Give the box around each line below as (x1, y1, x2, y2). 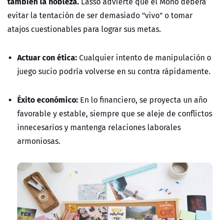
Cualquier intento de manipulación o (79, 52, 211, 64)
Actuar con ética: (17, 51, 79, 64)
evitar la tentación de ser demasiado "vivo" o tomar (7, 9, 192, 22)
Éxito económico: (17, 93, 78, 106)
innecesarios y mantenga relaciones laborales (17, 121, 181, 134)
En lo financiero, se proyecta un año (78, 94, 207, 106)
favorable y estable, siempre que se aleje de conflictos (17, 108, 212, 120)
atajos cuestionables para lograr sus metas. (7, 23, 161, 35)
